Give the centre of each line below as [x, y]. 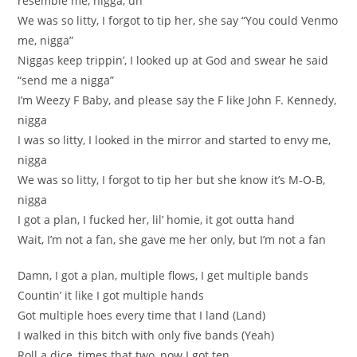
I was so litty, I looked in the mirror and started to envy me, [175, 139]
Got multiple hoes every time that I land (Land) [142, 315]
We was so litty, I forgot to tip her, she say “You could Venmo [178, 20]
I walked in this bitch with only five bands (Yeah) [146, 335]
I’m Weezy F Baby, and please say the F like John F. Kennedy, [177, 100]
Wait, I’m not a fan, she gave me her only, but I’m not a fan [172, 239]
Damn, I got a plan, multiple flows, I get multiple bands [163, 275]
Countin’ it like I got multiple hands [111, 295]
